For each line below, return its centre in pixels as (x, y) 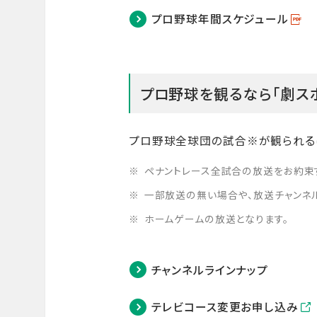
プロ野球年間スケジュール (220, 19)
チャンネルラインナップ (210, 270)
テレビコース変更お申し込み (225, 307)
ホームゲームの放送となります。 (216, 219)
